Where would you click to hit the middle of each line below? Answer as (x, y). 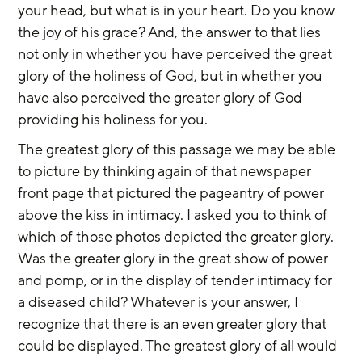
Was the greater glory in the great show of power (175, 258)
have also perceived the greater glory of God (162, 97)
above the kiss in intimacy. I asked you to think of (175, 215)
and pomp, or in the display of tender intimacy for (177, 280)
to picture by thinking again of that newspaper (166, 171)
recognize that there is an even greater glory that (174, 324)
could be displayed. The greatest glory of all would (179, 345)
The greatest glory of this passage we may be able (179, 149)
